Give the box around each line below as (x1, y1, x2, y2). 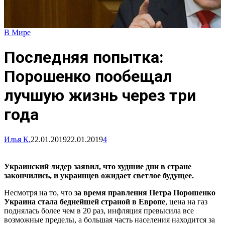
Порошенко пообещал (4, 67, 172, 86)
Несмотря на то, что (4, 188, 74, 197)
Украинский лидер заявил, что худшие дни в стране (4, 162, 191, 171)
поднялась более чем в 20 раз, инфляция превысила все (4, 206, 194, 215)
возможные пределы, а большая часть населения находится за (4, 215, 215, 224)
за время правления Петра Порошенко (74, 188, 215, 197)
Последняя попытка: (4, 48, 164, 67)
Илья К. (4, 135, 31, 144)
